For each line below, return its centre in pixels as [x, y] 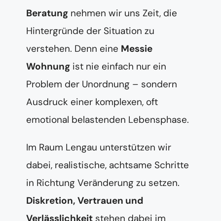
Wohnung [48, 66]
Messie [137, 48]
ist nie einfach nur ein [118, 66]
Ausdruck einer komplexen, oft [92, 102]
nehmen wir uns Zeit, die [123, 13]
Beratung [47, 13]
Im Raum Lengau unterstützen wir [99, 147]
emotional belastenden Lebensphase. [108, 119]
